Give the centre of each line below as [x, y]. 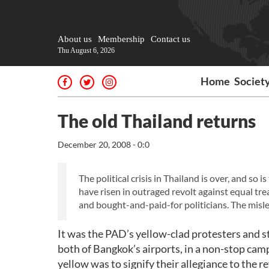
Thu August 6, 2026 [86, 50]
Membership [121, 39]
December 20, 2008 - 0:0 [104, 144]
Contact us [171, 39]
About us [75, 39]
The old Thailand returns [157, 121]
